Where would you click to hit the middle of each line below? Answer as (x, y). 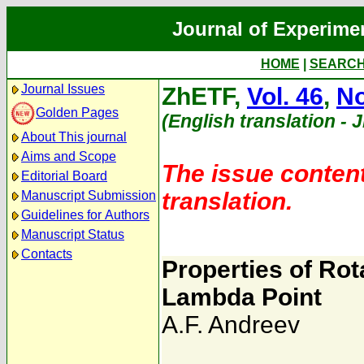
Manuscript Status (73, 234)
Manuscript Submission (89, 195)
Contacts (47, 254)
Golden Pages (77, 112)
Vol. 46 (285, 96)
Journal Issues (63, 89)
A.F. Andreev (231, 325)
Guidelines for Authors (85, 215)
